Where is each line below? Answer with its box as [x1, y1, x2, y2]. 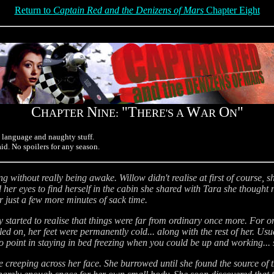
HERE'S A [136, 107, 187, 119]
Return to [14, 5, 53, 15]
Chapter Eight [203, 5, 260, 15]
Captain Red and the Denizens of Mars [53, 5, 204, 15]
